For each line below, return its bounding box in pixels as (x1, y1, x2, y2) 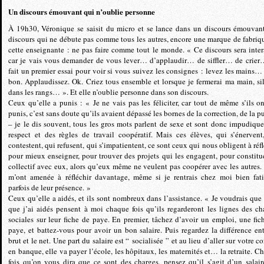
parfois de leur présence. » (8, 182, 91, 193)
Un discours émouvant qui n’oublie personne (8, 6, 155, 17)
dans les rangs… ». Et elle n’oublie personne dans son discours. (8, 87, 209, 97)
